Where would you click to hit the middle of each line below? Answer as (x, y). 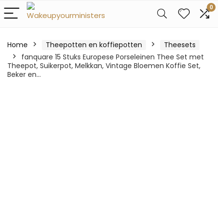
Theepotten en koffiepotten (94, 45)
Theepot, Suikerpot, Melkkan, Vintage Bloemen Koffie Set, (104, 66)
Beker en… (24, 74)
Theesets (180, 45)
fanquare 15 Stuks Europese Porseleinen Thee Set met (113, 57)
